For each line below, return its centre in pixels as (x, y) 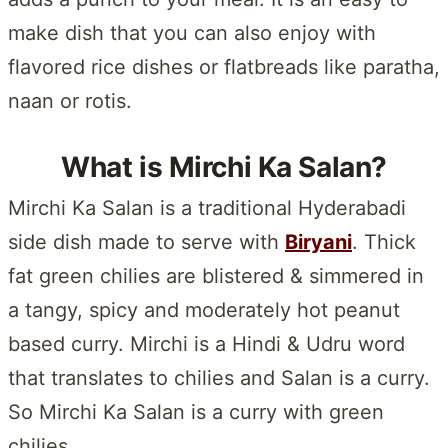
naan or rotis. (70, 100)
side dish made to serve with (146, 241)
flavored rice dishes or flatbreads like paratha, (224, 66)
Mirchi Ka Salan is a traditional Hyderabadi (207, 207)
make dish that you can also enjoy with (192, 32)
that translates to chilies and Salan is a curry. (219, 377)
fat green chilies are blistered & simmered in (216, 275)
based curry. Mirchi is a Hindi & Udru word (206, 343)
